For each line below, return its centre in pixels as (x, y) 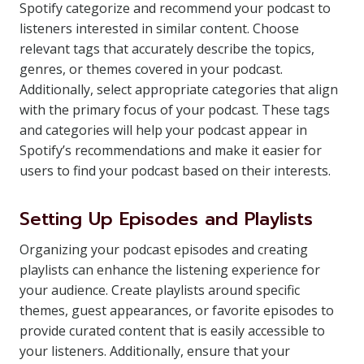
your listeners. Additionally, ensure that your (155, 351)
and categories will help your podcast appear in (163, 130)
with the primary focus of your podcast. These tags (175, 110)
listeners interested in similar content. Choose (159, 28)
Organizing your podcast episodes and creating (164, 249)
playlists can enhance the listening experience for (170, 270)
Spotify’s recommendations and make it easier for (171, 150)
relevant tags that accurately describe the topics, (167, 49)
